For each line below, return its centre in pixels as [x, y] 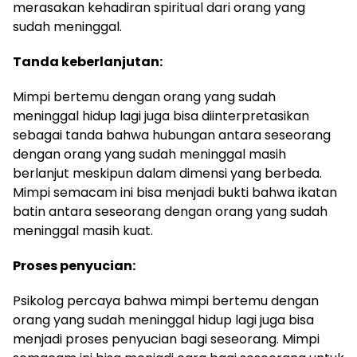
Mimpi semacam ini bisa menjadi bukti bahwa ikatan [175, 192]
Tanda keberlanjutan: [88, 62]
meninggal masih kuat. [83, 231]
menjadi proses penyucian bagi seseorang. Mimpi [166, 339]
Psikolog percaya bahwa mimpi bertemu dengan [166, 301]
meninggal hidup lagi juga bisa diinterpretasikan [161, 116]
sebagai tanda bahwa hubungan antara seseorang [172, 135]
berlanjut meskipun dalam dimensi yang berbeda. [167, 173]
